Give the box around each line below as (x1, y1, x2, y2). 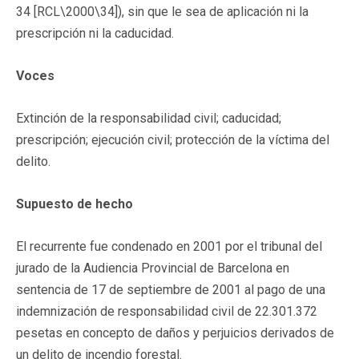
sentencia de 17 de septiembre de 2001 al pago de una (16, 281, 325, 297)
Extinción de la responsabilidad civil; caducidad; (16, 110, 281, 126)
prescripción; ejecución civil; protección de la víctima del (16, 131, 329, 147)
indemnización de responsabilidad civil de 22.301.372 (16, 303, 317, 319)
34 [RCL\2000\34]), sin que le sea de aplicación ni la (16, 3, 309, 19)
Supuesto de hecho (16, 196, 133, 212)
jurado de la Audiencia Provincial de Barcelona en (16, 260, 289, 276)
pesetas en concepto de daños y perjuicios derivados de (16, 325, 334, 341)
